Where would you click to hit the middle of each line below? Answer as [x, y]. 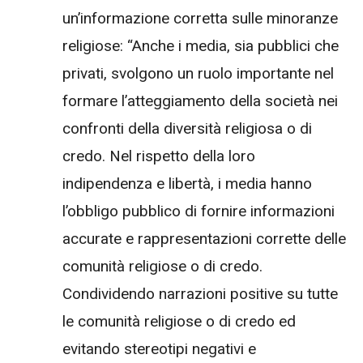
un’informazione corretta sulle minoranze [200, 19]
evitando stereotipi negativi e [159, 349]
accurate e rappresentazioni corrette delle [204, 239]
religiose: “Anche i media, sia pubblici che [201, 46]
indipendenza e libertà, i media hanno [187, 184]
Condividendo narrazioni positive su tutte [200, 294]
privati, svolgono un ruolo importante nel [198, 74]
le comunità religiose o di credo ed [179, 322]
